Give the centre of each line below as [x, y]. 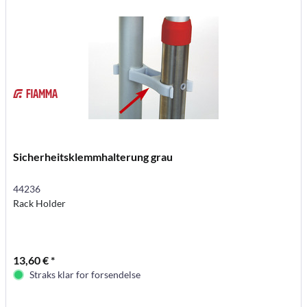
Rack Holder [40, 203]
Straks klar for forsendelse [85, 274]
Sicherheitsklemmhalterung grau [93, 156]
